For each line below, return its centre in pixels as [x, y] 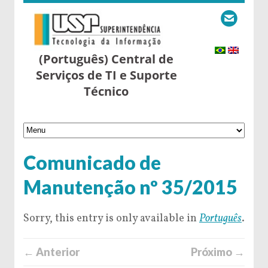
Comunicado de [92, 162]
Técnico [106, 91]
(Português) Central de [106, 59]
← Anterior [51, 252]
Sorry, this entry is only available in [111, 218]
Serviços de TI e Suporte [106, 75]
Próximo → [218, 252]
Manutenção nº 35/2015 [130, 187]
